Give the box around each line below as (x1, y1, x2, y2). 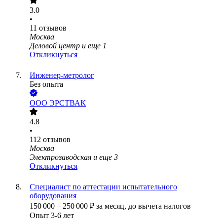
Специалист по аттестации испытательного (30, 183, 177, 191)
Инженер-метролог (30, 71, 94, 80)
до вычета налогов (128, 202, 191, 211)
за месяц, (96, 202, 128, 211)
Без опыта (30, 80, 63, 89)
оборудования (30, 191, 76, 200)
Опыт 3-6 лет (30, 211, 74, 220)
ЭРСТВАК (49, 99, 86, 108)
